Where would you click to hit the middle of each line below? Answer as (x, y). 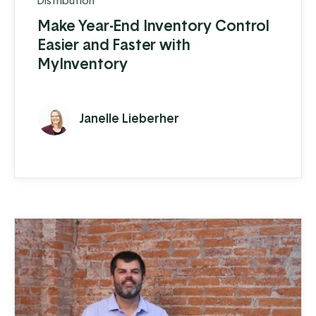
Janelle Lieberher (129, 119)
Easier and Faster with (114, 45)
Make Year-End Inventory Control (154, 26)
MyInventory (83, 64)
